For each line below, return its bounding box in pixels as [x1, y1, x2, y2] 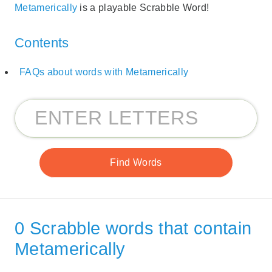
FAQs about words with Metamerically [19, 67, 189, 78]
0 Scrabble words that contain [15, 219, 252, 239]
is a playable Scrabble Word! [77, 2, 209, 13]
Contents [15, 35, 69, 50]
